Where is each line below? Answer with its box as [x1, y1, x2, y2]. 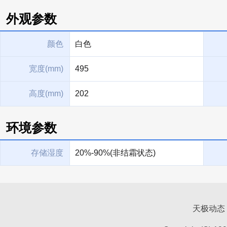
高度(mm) [29, 89, 63, 98]
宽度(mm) [29, 64, 63, 73]
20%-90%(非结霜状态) [75, 148, 156, 157]
